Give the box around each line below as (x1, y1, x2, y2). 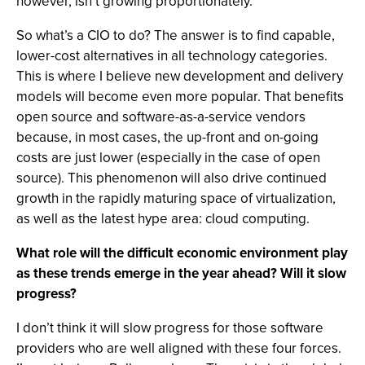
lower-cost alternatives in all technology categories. (16, 46, 328, 66)
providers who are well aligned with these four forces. (16, 338, 341, 358)
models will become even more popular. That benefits (16, 86, 344, 107)
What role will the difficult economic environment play (16, 243, 348, 263)
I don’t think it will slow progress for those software (16, 318, 323, 338)
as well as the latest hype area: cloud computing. (16, 209, 310, 229)
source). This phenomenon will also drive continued (16, 168, 327, 188)
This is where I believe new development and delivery (16, 66, 343, 86)
